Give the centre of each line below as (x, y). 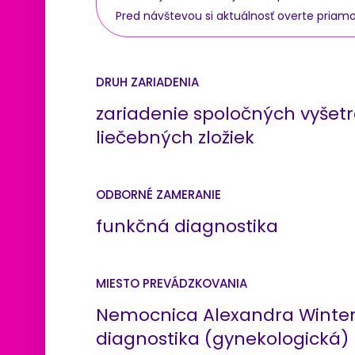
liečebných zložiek (175, 137)
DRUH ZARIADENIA (147, 82)
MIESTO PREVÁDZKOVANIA (172, 283)
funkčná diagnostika (187, 226)
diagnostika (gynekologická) (222, 338)
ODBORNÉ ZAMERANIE (158, 194)
